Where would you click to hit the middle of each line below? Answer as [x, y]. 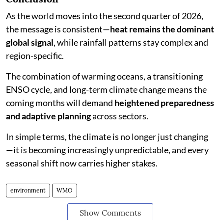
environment [28, 190]
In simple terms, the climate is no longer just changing [107, 137]
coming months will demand [60, 103]
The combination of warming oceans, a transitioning [104, 76]
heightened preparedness [164, 103]
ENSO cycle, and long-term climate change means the [106, 89]
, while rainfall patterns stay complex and [131, 42]
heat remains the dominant [162, 29]
